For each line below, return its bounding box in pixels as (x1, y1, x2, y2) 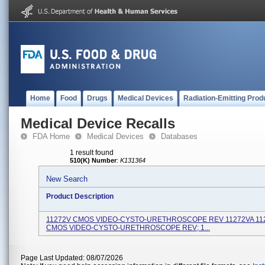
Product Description (46, 192, 114, 201)
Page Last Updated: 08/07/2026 (21, 254, 123, 262)
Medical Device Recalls (21, 115, 175, 131)
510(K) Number (70, 157, 117, 164)
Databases (161, 132, 198, 141)
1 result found (70, 148, 114, 157)
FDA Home (33, 132, 70, 141)
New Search (46, 174, 88, 183)
